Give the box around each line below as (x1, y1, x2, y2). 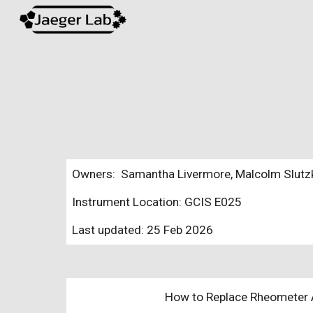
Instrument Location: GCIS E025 (71, 195, 242, 209)
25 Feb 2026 (146, 223, 213, 237)
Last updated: (71, 223, 147, 237)
